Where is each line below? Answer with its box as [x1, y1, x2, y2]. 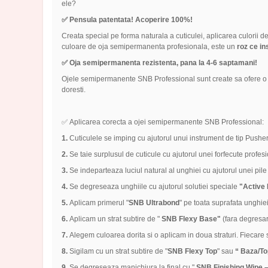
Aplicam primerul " [67, 199, 129, 208]
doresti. [61, 86, 86, 95]
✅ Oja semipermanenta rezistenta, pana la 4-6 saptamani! [61, 59, 257, 68]
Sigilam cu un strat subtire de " [67, 247, 167, 256]
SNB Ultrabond [128, 199, 179, 208]
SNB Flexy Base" [159, 215, 221, 224]
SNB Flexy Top [167, 247, 217, 256]
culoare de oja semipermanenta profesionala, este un [61, 42, 237, 51]
